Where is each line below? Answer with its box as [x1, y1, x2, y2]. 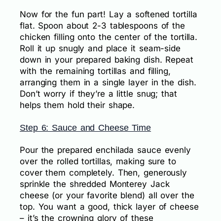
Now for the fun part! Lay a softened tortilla [20, 9, 197, 19]
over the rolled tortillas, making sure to [20, 156, 176, 166]
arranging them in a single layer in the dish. [20, 77, 196, 87]
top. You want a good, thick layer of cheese [20, 201, 199, 212]
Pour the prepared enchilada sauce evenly [20, 145, 191, 155]
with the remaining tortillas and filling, [20, 66, 171, 76]
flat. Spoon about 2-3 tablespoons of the [20, 20, 185, 31]
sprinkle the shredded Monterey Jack [20, 179, 170, 189]
